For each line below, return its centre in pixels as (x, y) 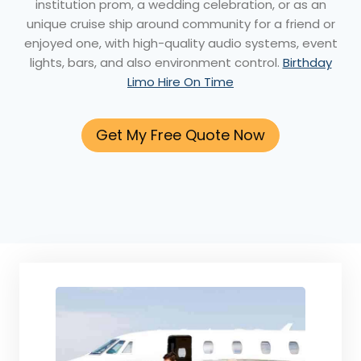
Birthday (307, 62)
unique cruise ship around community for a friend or (180, 23)
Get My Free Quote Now (180, 135)
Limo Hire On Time (180, 81)
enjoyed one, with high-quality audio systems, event (180, 43)
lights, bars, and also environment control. (156, 62)
